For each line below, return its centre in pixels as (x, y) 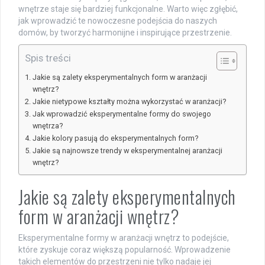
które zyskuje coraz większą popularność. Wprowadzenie (125, 250)
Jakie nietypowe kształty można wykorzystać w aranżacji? (129, 102)
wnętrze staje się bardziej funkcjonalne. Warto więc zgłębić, (128, 9)
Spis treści (48, 58)
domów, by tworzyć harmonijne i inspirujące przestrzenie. (125, 33)
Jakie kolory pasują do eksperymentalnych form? (115, 138)
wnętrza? (47, 126)
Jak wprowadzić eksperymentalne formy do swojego (122, 114)
